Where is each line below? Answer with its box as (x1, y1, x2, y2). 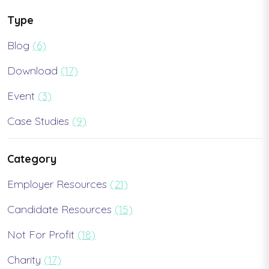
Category (7, 152, 56, 166)
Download (7, 64, 61, 78)
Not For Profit (7, 228, 77, 242)
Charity (7, 253, 44, 267)
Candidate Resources (7, 202, 115, 217)
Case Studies (7, 114, 72, 128)
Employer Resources (7, 177, 110, 192)
